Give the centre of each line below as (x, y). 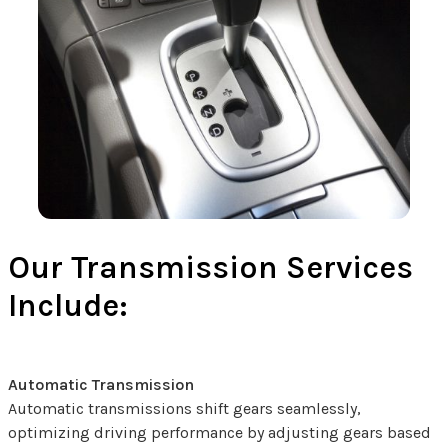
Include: (68, 306)
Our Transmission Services (210, 268)
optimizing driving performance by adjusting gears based (219, 433)
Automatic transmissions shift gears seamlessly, (184, 409)
